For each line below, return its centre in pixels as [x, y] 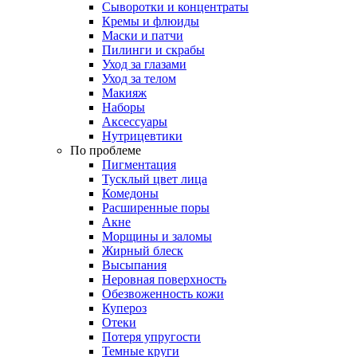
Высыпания [134, 265]
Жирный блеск [143, 251]
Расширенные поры [156, 208]
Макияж [124, 93]
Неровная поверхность [164, 280]
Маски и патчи [143, 36]
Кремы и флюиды [151, 22]
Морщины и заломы [157, 237]
